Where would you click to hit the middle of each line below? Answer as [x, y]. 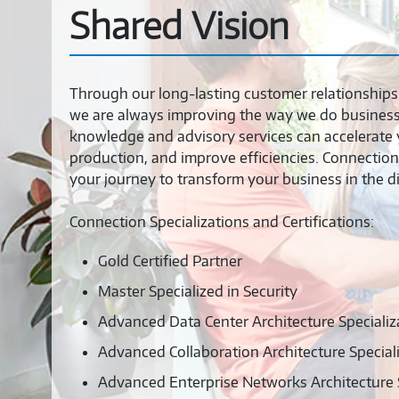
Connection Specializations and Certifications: [222, 222]
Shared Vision [179, 25]
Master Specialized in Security [198, 291]
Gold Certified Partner [170, 261]
